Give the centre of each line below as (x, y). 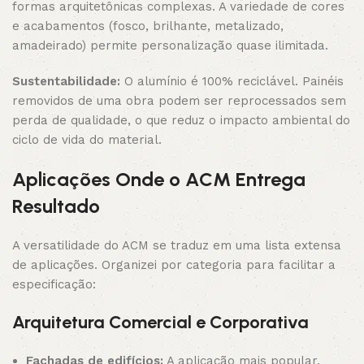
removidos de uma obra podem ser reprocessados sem (179, 101)
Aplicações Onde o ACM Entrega (159, 179)
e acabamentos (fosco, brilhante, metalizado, (148, 26)
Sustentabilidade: (66, 81)
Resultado (56, 206)
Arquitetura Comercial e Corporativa (160, 322)
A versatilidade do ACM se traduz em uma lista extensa (177, 245)
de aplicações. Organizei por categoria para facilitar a (174, 265)
